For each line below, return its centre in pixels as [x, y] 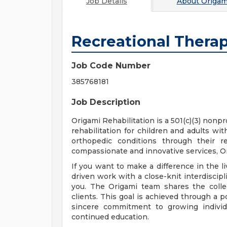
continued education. [111, 217]
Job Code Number [111, 66]
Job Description [106, 102]
